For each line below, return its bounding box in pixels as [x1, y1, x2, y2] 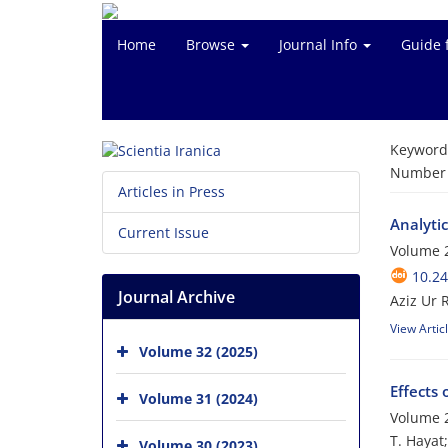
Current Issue [118, 223, 209, 243]
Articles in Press [118, 182, 225, 202]
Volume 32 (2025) [139, 342, 258, 361]
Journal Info [279, 35, 361, 54]
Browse [186, 35, 239, 54]
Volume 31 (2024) [139, 389, 258, 408]
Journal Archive [118, 286, 235, 309]
